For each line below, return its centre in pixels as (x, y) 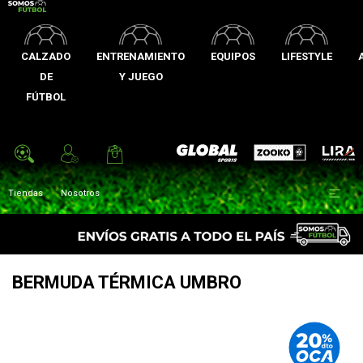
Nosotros (80, 193)
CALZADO (46, 56)
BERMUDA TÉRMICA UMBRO (127, 282)
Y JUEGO (141, 77)
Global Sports (206, 153)
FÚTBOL (46, 97)
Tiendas (26, 193)
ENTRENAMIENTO (141, 56)
